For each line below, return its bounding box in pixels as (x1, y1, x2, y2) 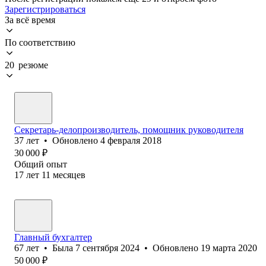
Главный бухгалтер (14, 232, 92, 242)
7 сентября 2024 (75, 242, 140, 253)
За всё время (5, 14, 55, 25)
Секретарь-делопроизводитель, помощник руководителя (14, 124, 243, 135)
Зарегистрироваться (5, 4, 85, 14)
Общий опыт (14, 159, 67, 169)
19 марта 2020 (201, 242, 257, 253)
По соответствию (5, 37, 75, 47)
